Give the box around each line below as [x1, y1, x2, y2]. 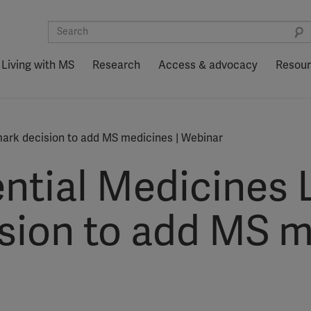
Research [92, 58, 140, 72]
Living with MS [1, 58, 74, 72]
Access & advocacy [158, 58, 258, 72]
